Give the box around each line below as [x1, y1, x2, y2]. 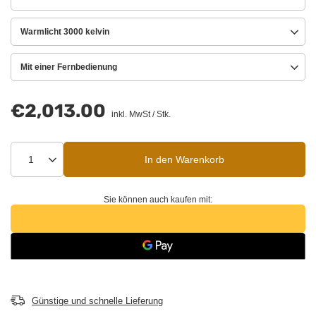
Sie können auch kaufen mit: [104, 195, 212, 205]
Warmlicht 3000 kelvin [20, 27, 109, 37]
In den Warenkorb [145, 154, 224, 166]
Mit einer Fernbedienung [20, 62, 117, 73]
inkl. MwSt [109, 109, 150, 120]
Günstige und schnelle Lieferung [32, 296, 163, 307]
